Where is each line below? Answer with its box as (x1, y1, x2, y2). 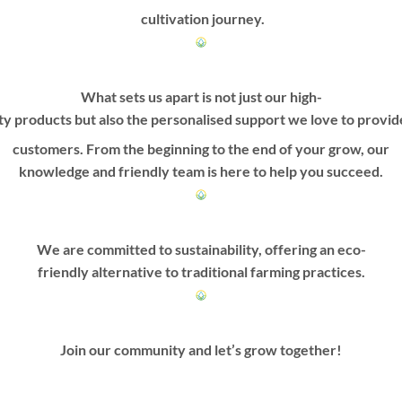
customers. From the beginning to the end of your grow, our (13, 139, 389, 157)
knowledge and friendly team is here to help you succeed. (19, 162, 383, 179)
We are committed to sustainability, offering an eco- (36, 240, 366, 258)
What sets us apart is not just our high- (80, 87, 322, 105)
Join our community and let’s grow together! (60, 341, 342, 359)
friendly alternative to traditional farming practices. (37, 263, 365, 281)
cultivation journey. (137, 9, 265, 27)
